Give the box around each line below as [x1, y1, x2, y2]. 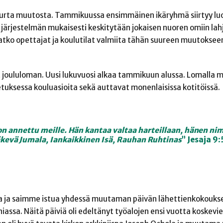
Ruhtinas [147, 134, 182, 144]
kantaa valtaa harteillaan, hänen [85, 125, 210, 135]
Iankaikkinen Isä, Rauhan [50, 134, 147, 144]
